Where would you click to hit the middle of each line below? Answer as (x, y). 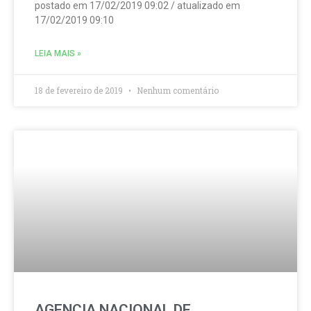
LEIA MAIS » (58, 53)
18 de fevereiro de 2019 (80, 90)
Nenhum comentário (177, 90)
